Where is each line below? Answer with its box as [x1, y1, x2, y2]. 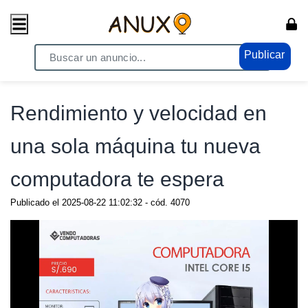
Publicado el [10, 197, 62, 208]
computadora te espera [10, 168, 224, 190]
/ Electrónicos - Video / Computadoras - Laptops [34, 69, 228, 79]
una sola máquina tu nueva [10, 135, 261, 157]
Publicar [244, 49, 285, 60]
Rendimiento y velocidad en [10, 102, 267, 124]
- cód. [142, 197, 170, 208]
